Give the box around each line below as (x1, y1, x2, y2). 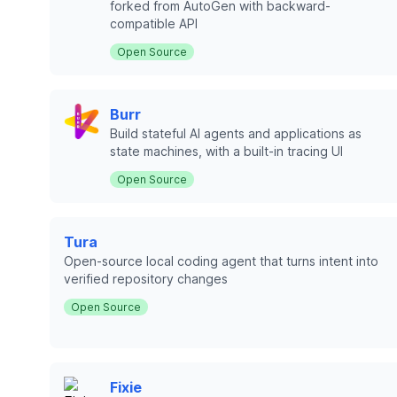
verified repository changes (64, 271, 228, 286)
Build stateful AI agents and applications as (110, 126, 362, 141)
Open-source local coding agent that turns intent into (64, 253, 378, 269)
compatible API (110, 16, 198, 31)
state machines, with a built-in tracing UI (110, 144, 343, 159)
